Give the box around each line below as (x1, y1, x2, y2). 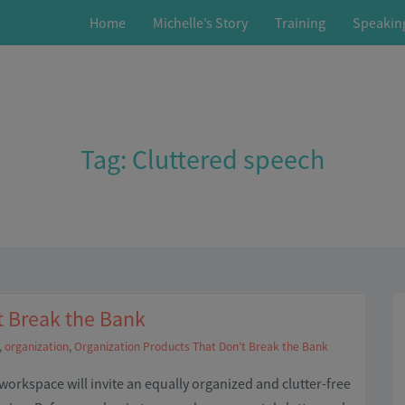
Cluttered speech (132, 142, 325, 176)
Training (275, 14, 325, 32)
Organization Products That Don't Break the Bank (74, 339, 328, 354)
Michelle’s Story (153, 14, 248, 32)
